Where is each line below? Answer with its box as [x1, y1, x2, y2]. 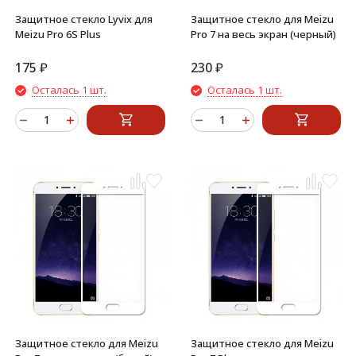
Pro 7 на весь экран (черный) [191, 27, 336, 41]
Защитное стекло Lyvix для [15, 12, 153, 26]
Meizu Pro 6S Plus [15, 27, 101, 41]
